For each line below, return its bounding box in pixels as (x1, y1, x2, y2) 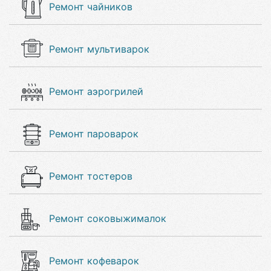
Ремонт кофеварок (49, 255, 139, 267)
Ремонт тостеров (49, 170, 132, 182)
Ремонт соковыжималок (49, 212, 166, 224)
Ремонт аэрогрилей (49, 85, 143, 97)
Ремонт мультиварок (49, 43, 149, 55)
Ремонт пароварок (49, 128, 139, 140)
